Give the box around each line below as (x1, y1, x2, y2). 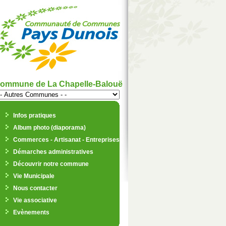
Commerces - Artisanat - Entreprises (13, 136, 120, 143)
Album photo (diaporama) (13, 124, 86, 131)
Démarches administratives (13, 148, 93, 155)
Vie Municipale (13, 173, 54, 180)
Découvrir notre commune (13, 160, 89, 167)
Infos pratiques (13, 112, 56, 119)
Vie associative (13, 197, 57, 204)
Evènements (13, 209, 49, 216)
